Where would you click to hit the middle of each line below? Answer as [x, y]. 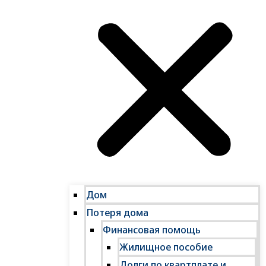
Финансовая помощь [152, 230]
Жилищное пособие [166, 247]
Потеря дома [117, 213]
